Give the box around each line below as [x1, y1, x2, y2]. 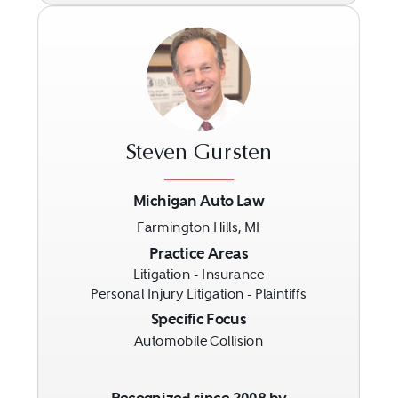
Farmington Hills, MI [137, 219, 261, 235]
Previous [52, 240, 138, 267]
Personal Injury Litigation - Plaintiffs [91, 285, 307, 302]
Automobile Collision [134, 332, 264, 348]
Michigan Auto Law [133, 191, 265, 211]
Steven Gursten [125, 143, 273, 165]
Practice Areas [149, 243, 248, 262]
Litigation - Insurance [133, 266, 265, 283]
